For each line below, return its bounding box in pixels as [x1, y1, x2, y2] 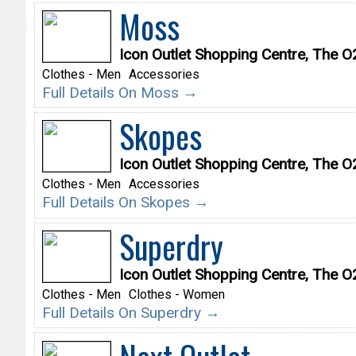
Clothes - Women [128, 287, 225, 302]
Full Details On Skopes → [41, 193, 209, 212]
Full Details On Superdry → [41, 304, 220, 322]
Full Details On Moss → [41, 83, 198, 102]
